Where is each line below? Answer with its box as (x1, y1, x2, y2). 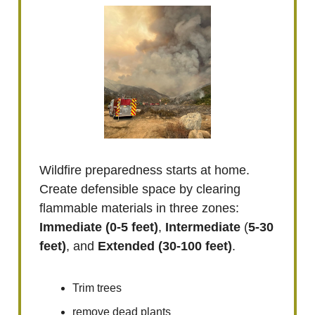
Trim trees (72, 281, 122, 294)
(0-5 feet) (105, 219, 158, 234)
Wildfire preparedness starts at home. (39, 162, 250, 177)
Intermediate (165, 219, 240, 234)
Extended (98, 238, 155, 253)
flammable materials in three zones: (39, 200, 239, 215)
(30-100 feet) (158, 238, 232, 253)
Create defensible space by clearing (39, 181, 240, 196)
